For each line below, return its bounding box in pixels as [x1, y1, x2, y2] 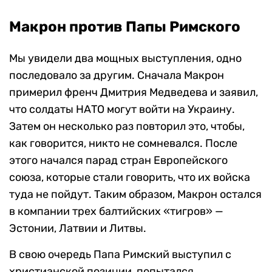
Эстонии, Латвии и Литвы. [9, 222, 146, 236]
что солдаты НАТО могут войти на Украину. [9, 103, 235, 117]
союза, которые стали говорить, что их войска [9, 171, 250, 185]
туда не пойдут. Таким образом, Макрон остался [9, 188, 262, 202]
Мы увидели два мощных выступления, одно [9, 52, 242, 66]
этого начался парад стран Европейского [9, 154, 228, 168]
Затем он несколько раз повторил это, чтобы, [9, 120, 245, 134]
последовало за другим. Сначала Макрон [9, 69, 224, 83]
